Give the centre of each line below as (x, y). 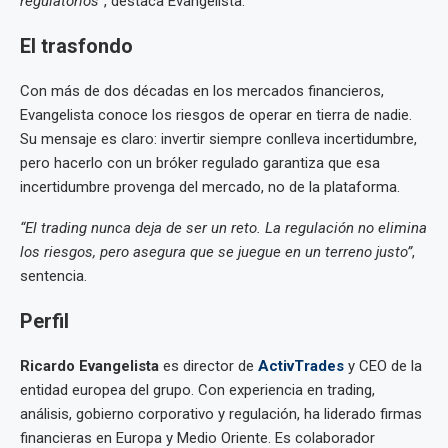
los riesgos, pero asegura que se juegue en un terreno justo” (216, 251)
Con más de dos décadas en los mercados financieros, (202, 90)
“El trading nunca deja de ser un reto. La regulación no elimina (223, 227)
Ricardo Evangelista (89, 365)
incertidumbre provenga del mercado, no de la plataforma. (210, 186)
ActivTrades (301, 365)
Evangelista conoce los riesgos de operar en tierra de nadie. (216, 114)
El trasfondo (76, 45)
